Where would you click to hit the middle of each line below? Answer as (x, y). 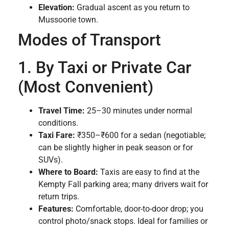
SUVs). (51, 159)
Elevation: (56, 7)
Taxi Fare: (57, 135)
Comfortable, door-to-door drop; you (139, 209)
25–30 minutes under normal (139, 110)
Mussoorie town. (68, 19)
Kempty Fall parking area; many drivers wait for (123, 184)
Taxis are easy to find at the (149, 172)
